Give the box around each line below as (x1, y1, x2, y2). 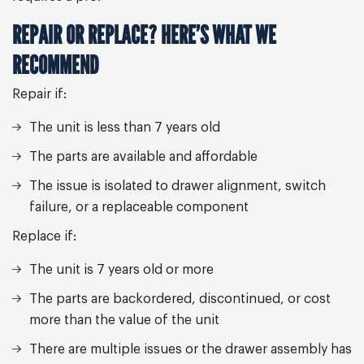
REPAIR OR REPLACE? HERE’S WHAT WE (12, 19, 276, 50)
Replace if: (12, 230, 76, 243)
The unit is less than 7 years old (29, 121, 220, 134)
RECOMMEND (12, 50, 99, 80)
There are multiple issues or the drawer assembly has (29, 343, 352, 356)
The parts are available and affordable (29, 150, 258, 163)
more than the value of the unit (29, 314, 219, 327)
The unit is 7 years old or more (29, 263, 214, 276)
